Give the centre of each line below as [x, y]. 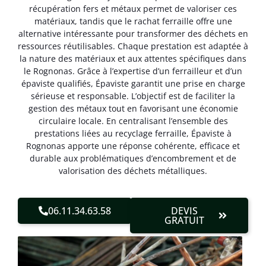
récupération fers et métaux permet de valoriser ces [133, 9]
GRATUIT [185, 220]
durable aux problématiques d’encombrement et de [133, 159]
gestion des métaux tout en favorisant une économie [133, 109]
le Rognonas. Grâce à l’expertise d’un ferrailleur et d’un [133, 71]
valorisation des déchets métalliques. [133, 171]
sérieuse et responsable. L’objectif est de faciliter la [133, 96]
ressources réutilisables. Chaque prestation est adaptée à [133, 46]
